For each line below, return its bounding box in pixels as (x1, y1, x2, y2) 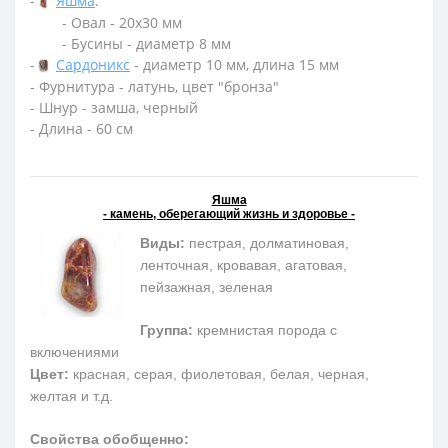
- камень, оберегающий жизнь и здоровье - (103, 206, 355, 221)
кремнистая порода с (193, 321, 337, 338)
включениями (30, 343, 119, 360)
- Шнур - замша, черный (30, 97, 198, 117)
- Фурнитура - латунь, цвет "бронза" (30, 76, 279, 96)
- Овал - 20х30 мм (62, 12, 182, 32)
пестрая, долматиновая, (185, 234, 349, 251)
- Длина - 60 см (30, 118, 133, 138)
